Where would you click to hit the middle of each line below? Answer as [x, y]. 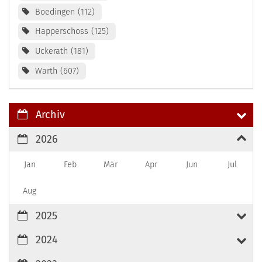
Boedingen [55, 12]
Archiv [50, 115]
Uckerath [51, 51]
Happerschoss [61, 32]
